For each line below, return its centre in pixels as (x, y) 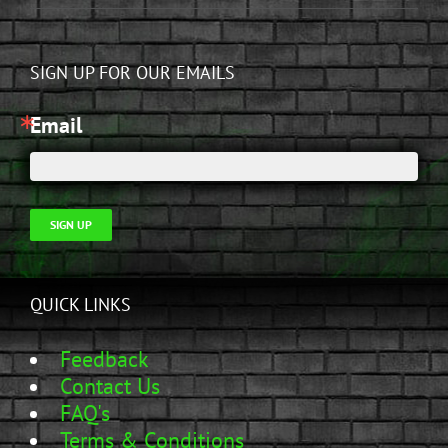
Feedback (104, 359)
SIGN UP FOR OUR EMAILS (132, 73)
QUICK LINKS (80, 305)
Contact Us (110, 386)
